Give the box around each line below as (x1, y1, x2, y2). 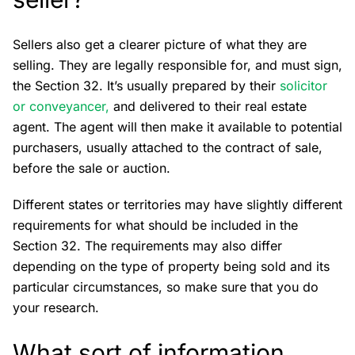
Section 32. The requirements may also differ (13, 238, 282, 254)
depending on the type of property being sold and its (13, 258, 330, 275)
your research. (13, 300, 99, 316)
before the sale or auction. (13, 160, 170, 177)
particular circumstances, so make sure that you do (13, 279, 319, 296)
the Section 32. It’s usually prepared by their (13, 78, 280, 94)
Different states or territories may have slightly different (13, 197, 342, 213)
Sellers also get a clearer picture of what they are (13, 36, 307, 53)
